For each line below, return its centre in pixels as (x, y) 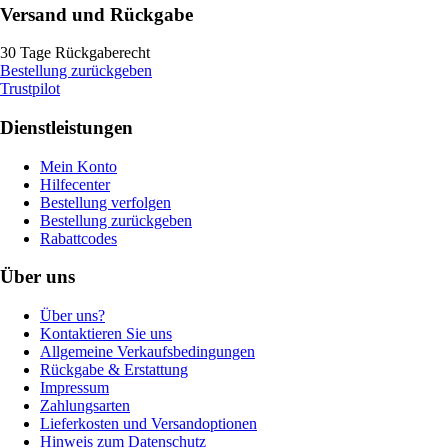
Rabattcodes (78, 238)
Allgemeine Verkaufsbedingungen (147, 352)
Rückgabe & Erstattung (114, 370)
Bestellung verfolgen (105, 202)
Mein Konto (78, 166)
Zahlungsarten (85, 406)
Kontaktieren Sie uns (106, 334)
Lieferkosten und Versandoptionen (148, 424)
